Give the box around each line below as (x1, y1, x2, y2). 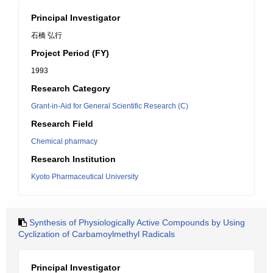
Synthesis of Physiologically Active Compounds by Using (29, 218, 245, 227)
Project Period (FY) (31, 48, 109, 58)
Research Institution (31, 154, 116, 164)
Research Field (31, 119, 93, 129)
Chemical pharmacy (31, 137, 97, 146)
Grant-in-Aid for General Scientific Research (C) (31, 102, 188, 110)
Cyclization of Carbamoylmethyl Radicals (18, 229, 175, 239)
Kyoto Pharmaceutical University (31, 172, 138, 181)
